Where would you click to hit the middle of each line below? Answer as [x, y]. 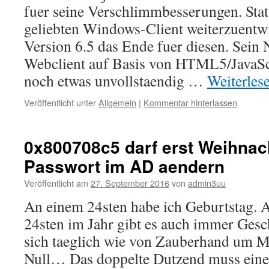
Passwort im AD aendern [124, 166]
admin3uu [207, 183]
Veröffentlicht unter [60, 102]
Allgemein [117, 102]
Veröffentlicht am [56, 183]
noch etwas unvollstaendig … [116, 80]
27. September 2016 [130, 183]
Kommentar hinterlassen [190, 102]
